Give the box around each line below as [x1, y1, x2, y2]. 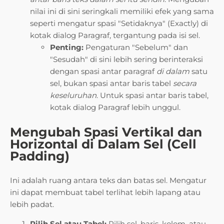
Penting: [50, 42, 83, 52]
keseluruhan [50, 90, 96, 100]
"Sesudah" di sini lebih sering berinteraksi [50, 54, 203, 64]
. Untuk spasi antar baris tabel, [96, 90, 208, 100]
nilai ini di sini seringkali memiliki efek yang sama [30, 6, 214, 16]
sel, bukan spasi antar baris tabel [50, 78, 173, 88]
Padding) [10, 148, 69, 164]
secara [173, 78, 196, 88]
